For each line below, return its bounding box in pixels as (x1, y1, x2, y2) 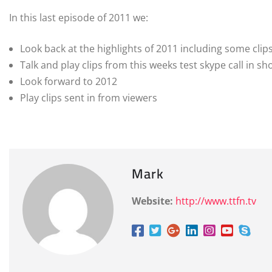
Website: (132, 194, 173, 208)
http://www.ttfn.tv (175, 194, 256, 208)
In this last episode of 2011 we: (9, 11, 148, 25)
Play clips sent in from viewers (20, 91, 157, 105)
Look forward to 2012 (20, 75, 117, 89)
